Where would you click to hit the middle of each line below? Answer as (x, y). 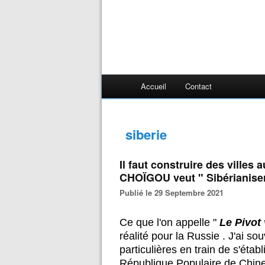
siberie (146, 134)
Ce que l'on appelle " (169, 222)
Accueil (153, 86)
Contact (198, 86)
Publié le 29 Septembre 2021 (174, 193)
